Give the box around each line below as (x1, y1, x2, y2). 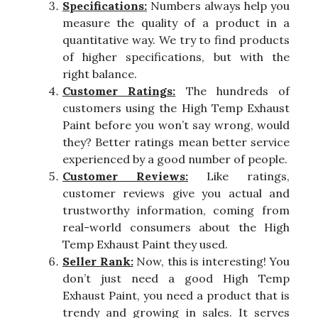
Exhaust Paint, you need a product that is (62, 288, 290, 303)
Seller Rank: (62, 254, 133, 269)
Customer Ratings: (62, 84, 176, 99)
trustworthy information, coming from (62, 203, 290, 218)
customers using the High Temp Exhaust (62, 101, 290, 116)
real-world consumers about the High (62, 220, 290, 235)
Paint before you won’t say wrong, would (62, 118, 290, 133)
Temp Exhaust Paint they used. (62, 237, 228, 252)
